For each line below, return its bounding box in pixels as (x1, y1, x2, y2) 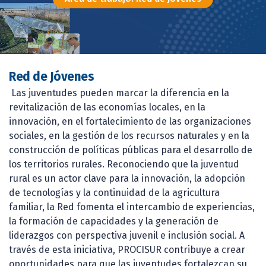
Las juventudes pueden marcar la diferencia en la (9, 87, 229, 99)
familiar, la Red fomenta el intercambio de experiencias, (9, 201, 255, 213)
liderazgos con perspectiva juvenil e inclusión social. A (9, 230, 245, 242)
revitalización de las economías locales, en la (9, 102, 205, 113)
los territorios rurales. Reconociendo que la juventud (9, 159, 239, 170)
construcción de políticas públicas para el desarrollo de (9, 144, 252, 156)
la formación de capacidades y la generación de (9, 216, 218, 227)
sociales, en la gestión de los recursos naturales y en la (9, 130, 249, 142)
